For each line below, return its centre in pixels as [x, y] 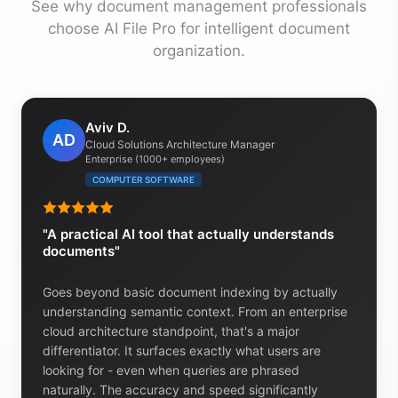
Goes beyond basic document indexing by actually [190, 291]
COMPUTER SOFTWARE [143, 179]
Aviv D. [107, 127]
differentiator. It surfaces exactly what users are [182, 350]
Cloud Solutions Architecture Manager [180, 144]
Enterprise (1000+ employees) [155, 159]
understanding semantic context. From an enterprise [195, 311]
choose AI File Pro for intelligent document [199, 28]
